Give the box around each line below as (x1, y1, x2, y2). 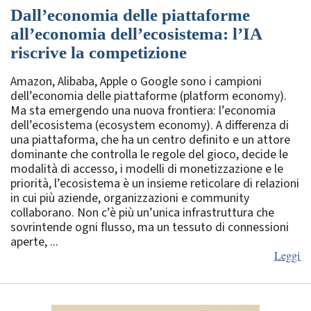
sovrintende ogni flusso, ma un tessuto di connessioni (10, 218, 289, 236)
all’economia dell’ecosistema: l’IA (10, 24, 262, 43)
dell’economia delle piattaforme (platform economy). (10, 87, 287, 105)
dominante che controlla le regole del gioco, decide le (10, 145, 288, 163)
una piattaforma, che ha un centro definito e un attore (10, 131, 290, 149)
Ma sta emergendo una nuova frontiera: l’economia (10, 101, 276, 119)
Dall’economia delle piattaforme (10, 5, 250, 24)
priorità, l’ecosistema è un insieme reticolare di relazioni (10, 174, 299, 192)
